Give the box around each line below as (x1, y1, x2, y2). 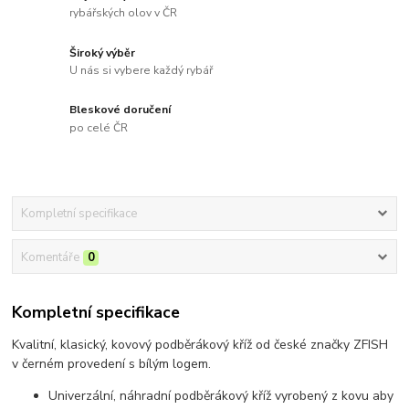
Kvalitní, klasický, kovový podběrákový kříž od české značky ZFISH (12, 336, 389, 354)
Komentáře (20, 248, 79, 266)
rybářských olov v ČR (69, 5, 178, 21)
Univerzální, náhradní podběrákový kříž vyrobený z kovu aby (48, 387, 394, 405)
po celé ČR (69, 121, 129, 136)
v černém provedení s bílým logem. (12, 355, 212, 373)
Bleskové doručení (69, 102, 172, 118)
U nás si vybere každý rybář (69, 63, 214, 79)
